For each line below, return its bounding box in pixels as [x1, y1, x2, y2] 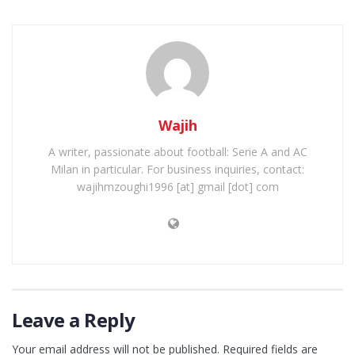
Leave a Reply [12, 306, 136, 333]
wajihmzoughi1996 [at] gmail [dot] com [76, 178, 279, 194]
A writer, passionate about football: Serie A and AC [48, 143, 307, 159]
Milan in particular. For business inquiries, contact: [51, 161, 304, 177]
